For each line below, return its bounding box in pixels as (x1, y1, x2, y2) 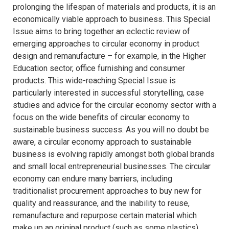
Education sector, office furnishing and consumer (13, 63, 185, 74)
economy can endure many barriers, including (13, 174, 172, 184)
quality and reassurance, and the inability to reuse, (13, 198, 190, 209)
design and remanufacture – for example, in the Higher (13, 51, 206, 61)
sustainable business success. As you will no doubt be (13, 125, 209, 135)
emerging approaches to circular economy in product (13, 39, 199, 49)
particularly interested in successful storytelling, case (13, 88, 204, 98)
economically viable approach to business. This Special (13, 14, 210, 25)
